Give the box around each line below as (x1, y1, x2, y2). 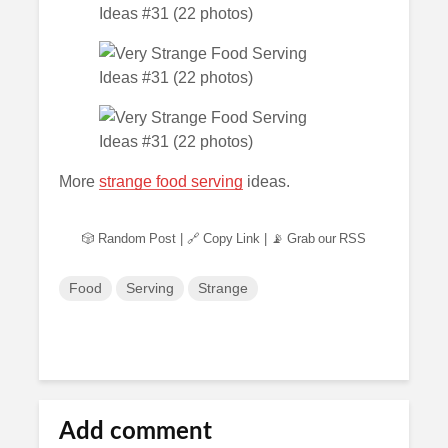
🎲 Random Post (82, 231, 176, 245)
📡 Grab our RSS (271, 231, 366, 245)
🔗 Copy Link (187, 231, 260, 245)
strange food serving (99, 172, 243, 189)
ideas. (243, 172, 290, 189)
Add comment (59, 419, 212, 444)
